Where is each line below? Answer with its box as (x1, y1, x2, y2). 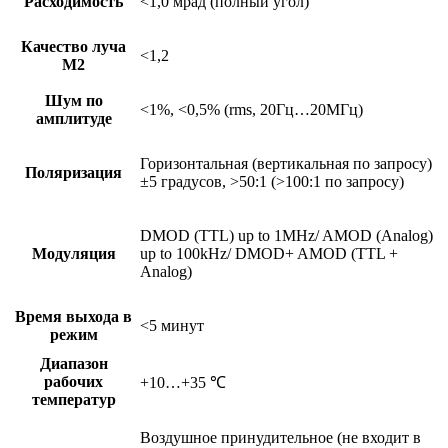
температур (31, 391, 116, 409)
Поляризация (25, 164, 122, 182)
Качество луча (21, 38, 126, 56)
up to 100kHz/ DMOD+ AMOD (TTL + (140, 245, 398, 263)
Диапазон (39, 355, 108, 373)
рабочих (44, 373, 103, 391)
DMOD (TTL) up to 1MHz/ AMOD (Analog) (140, 227, 433, 245)
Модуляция (31, 245, 116, 263)
